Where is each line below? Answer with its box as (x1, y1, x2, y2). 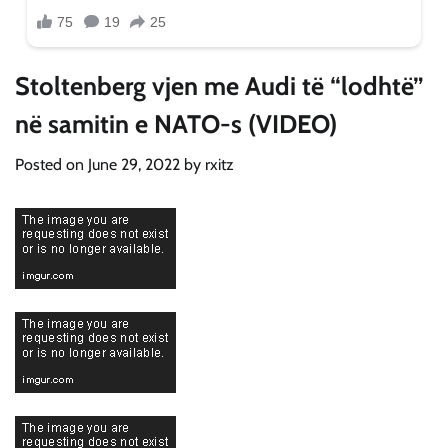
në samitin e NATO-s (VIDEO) (15, 108, 337, 140)
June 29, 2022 (88, 155, 180, 175)
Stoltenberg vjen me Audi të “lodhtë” (15, 70, 424, 102)
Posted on (15, 155, 88, 175)
